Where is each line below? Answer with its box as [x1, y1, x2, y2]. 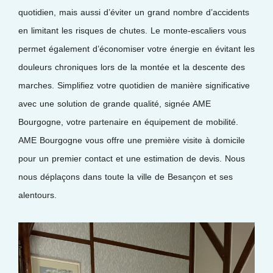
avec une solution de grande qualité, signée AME [18, 98, 211, 108]
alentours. [18, 190, 57, 200]
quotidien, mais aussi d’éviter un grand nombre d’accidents [18, 7, 249, 17]
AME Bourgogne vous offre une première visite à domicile [18, 135, 245, 145]
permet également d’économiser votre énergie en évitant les [18, 43, 255, 54]
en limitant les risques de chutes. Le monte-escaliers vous [18, 25, 246, 35]
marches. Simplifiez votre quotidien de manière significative [18, 80, 250, 90]
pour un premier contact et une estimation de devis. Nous [18, 153, 245, 163]
